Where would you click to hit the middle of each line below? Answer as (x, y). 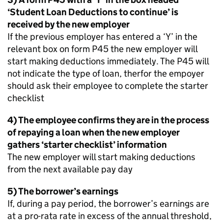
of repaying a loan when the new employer (94, 132)
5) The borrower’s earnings (63, 191)
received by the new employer (69, 24)
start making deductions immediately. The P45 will (108, 61)
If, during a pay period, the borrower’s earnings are (108, 204)
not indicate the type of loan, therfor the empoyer (106, 73)
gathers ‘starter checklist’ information (87, 145)
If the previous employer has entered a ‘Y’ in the (102, 37)
